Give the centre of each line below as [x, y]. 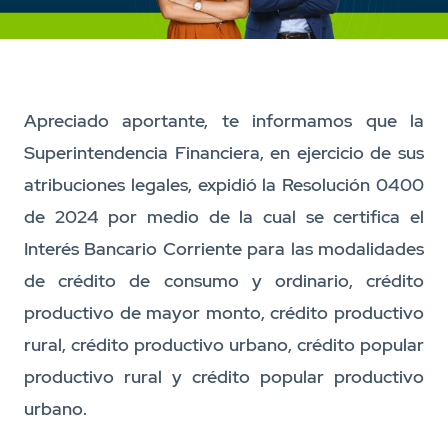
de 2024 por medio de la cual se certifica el [224, 217]
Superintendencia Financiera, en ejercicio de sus [224, 153]
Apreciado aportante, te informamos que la [224, 121]
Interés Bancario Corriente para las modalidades [224, 249]
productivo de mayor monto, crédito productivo [224, 313]
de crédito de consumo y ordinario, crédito [224, 281]
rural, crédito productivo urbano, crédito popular [224, 345]
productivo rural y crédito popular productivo [224, 377]
